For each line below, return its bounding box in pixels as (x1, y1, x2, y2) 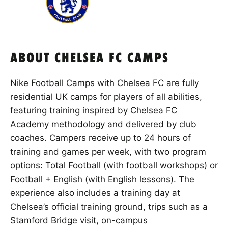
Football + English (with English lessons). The (10, 174, 194, 184)
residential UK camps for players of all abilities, (10, 91, 202, 102)
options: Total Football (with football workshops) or (10, 160, 218, 170)
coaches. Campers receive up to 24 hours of (10, 132, 191, 143)
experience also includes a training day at (10, 187, 180, 198)
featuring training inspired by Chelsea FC (10, 105, 177, 116)
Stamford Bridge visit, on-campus (10, 215, 148, 225)
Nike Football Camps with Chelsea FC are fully (10, 77, 199, 88)
